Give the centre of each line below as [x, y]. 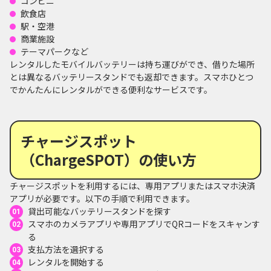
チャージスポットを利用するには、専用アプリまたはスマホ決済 [132, 185]
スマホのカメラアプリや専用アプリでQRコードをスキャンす [144, 224]
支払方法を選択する [66, 249]
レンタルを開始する [66, 262]
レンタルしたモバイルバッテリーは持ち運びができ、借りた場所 [132, 64]
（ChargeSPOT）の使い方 [109, 159]
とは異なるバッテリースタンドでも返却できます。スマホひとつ [132, 77]
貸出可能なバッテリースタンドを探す [100, 211]
